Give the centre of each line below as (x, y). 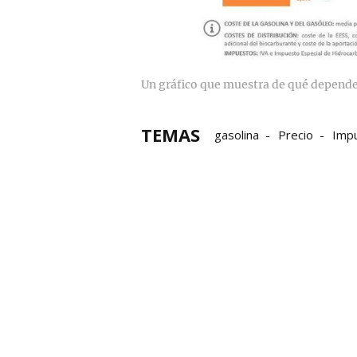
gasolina (237, 134)
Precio (296, 134)
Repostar (240, 157)
